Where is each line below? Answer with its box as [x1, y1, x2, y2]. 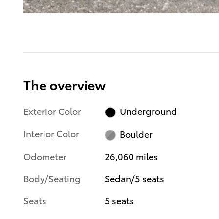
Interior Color [23, 127, 79, 140]
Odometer [23, 150, 66, 162]
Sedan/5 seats [105, 172, 165, 184]
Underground [119, 105, 177, 117]
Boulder [119, 128, 153, 140]
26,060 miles [105, 150, 158, 162]
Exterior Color [23, 104, 81, 117]
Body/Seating [23, 172, 81, 184]
